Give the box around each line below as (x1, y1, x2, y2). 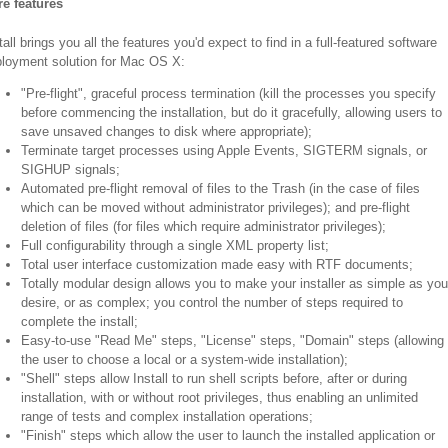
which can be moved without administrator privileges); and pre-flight (21, 199, 410, 215)
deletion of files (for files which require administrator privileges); (21, 218, 386, 234)
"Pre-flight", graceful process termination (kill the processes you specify (21, 85, 436, 101)
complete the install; (21, 313, 138, 329)
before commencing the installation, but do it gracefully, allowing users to (21, 104, 442, 120)
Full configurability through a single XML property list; (21, 237, 329, 253)
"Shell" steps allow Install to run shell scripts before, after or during (21, 370, 407, 386)
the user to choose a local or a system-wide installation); (21, 351, 348, 367)
